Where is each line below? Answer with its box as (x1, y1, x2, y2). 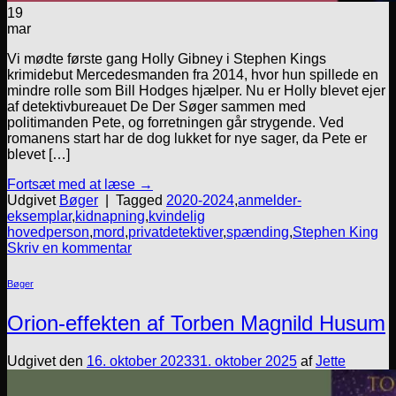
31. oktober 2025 (192, 353, 297, 369)
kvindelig (148, 209, 205, 225)
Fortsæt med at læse (7, 177, 139, 193)
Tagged (116, 193, 166, 209)
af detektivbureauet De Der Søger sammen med (7, 99, 306, 115)
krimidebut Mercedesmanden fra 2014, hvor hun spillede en (7, 67, 378, 83)
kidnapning (75, 209, 145, 225)
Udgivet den (7, 353, 87, 369)
